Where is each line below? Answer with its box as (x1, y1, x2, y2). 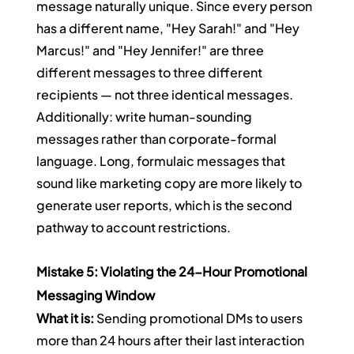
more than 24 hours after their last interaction (36, 332, 307, 349)
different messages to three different (36, 64, 265, 81)
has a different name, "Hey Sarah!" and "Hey (36, 20, 303, 37)
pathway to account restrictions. (36, 219, 232, 236)
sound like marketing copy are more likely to (36, 175, 305, 192)
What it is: (36, 310, 95, 327)
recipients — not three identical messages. (36, 86, 294, 104)
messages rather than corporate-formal (36, 130, 280, 148)
